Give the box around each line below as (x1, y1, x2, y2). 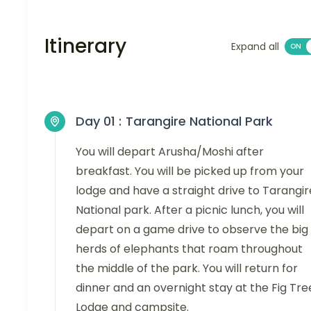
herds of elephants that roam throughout (76, 240, 303, 257)
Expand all (231, 39, 279, 53)
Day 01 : (76, 112, 121, 130)
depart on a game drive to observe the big (76, 221, 308, 237)
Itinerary (44, 32, 126, 60)
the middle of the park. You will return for (76, 260, 298, 276)
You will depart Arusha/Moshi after (76, 143, 264, 160)
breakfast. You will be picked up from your (76, 162, 304, 179)
